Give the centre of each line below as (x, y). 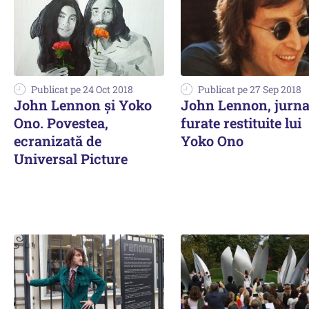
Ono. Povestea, (61, 122)
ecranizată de (58, 140)
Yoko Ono (212, 140)
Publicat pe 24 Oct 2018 (82, 89)
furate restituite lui (241, 122)
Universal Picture (71, 158)
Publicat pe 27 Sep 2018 (250, 89)
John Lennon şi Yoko (83, 104)
